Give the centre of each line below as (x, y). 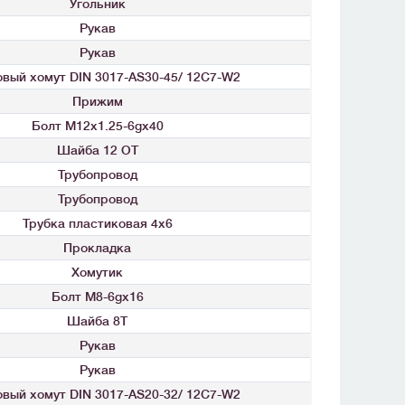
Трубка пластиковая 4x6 (97, 224)
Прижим (97, 102)
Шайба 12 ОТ (97, 151)
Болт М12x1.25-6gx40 (97, 126)
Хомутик (97, 273)
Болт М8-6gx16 (97, 297)
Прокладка (97, 248)
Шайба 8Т (97, 321)
